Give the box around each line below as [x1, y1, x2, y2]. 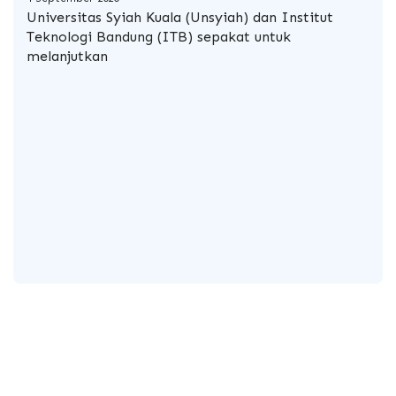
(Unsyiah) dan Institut [186, 9, 333, 27]
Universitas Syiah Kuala [27, 9, 186, 27]
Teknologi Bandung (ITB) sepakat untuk [27, 28, 291, 46]
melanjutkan [27, 48, 108, 65]
